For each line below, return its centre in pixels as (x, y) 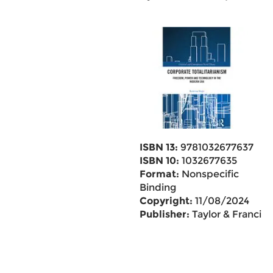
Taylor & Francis (228, 214)
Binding (158, 187)
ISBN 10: (159, 161)
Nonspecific (209, 174)
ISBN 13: (158, 147)
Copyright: (166, 201)
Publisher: (164, 214)
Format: (159, 174)
